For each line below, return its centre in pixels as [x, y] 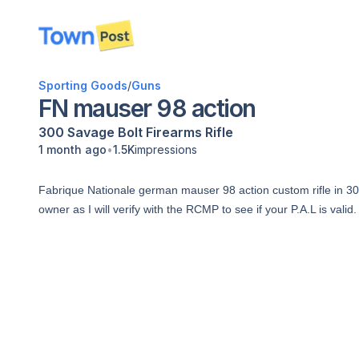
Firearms [174, 132]
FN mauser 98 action [147, 108]
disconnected [88, 44]
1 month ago [73, 149]
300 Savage [77, 132]
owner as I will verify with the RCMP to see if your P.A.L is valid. [198, 209]
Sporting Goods [83, 85]
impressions [166, 149]
